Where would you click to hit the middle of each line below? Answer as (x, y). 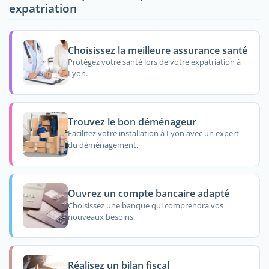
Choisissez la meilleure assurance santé (157, 50)
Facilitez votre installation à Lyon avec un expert (153, 134)
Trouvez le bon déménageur (132, 122)
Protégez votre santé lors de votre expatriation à (154, 62)
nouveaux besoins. (101, 216)
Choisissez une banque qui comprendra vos (145, 205)
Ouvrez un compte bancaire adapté (148, 194)
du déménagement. (103, 145)
